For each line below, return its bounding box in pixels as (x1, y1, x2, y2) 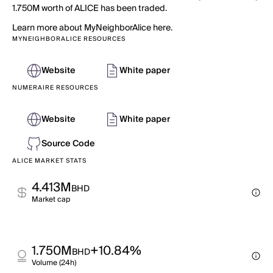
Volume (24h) (32, 257, 76, 269)
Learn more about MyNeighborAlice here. (12, 21, 172, 35)
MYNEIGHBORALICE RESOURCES (12, 34, 126, 44)
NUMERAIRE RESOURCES (12, 82, 98, 93)
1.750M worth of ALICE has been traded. (12, 1, 167, 16)
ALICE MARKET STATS (12, 155, 87, 166)
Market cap (32, 193, 70, 206)
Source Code (41, 136, 95, 151)
